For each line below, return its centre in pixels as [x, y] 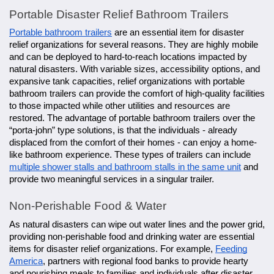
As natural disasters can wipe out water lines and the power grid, [137, 224]
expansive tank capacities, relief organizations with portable [127, 81]
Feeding [231, 249]
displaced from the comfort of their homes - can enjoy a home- [133, 142]
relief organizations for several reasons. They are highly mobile [134, 44]
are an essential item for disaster [178, 32]
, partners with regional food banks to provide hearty [146, 261]
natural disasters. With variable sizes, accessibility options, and [135, 69]
